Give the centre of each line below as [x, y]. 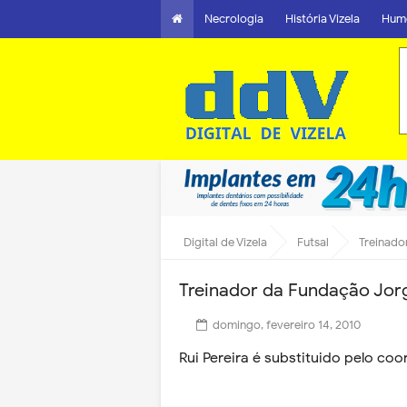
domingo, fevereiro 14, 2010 [287, 325]
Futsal [313, 242]
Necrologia [234, 19]
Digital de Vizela [225, 242]
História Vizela [323, 19]
